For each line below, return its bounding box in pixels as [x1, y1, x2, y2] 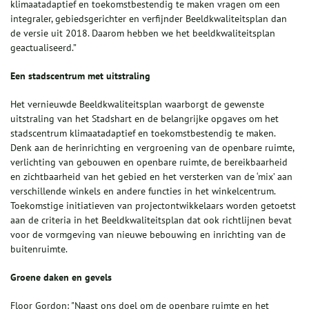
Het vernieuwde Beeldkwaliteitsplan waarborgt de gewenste [10, 98, 264, 111]
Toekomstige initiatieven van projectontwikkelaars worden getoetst [10, 199, 296, 212]
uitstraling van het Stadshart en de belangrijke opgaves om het [10, 112, 279, 126]
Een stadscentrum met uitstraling [10, 70, 150, 83]
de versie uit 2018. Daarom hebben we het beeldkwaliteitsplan [10, 27, 275, 40]
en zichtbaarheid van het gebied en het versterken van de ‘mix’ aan [10, 170, 292, 183]
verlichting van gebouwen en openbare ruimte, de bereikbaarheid [10, 156, 288, 169]
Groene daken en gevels [10, 271, 112, 284]
